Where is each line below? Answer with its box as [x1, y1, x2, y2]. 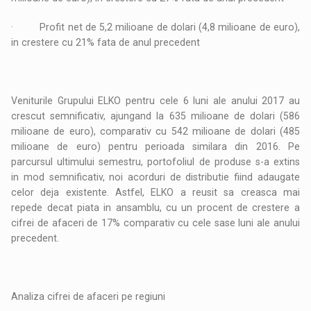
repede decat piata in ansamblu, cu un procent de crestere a [11, 202, 300, 214]
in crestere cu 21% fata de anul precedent [11, 37, 201, 49]
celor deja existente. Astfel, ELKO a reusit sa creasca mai [11, 187, 300, 199]
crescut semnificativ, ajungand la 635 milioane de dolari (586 [11, 110, 300, 122]
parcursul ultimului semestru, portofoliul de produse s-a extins [11, 156, 300, 168]
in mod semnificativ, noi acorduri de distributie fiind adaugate [11, 171, 300, 183]
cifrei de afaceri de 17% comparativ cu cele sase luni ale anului [11, 217, 300, 229]
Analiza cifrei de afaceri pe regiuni [11, 291, 166, 303]
